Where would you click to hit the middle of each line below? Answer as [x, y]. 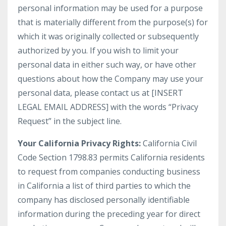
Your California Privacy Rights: [79, 143]
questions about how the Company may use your [110, 79]
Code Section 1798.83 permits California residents [111, 157]
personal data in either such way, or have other [107, 65]
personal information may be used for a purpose [110, 8]
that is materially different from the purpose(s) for [113, 22]
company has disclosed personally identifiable [104, 200]
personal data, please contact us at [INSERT [100, 93]
